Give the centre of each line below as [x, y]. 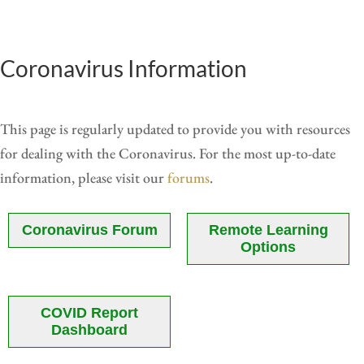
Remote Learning [268, 230]
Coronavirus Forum [89, 230]
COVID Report [89, 313]
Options [268, 247]
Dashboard [89, 330]
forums [188, 178]
